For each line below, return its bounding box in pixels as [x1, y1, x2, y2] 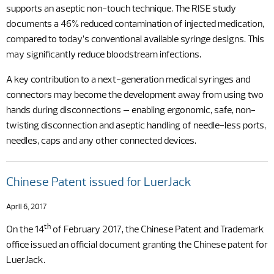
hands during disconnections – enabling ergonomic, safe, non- [6, 106, 256, 116]
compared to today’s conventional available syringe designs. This [6, 35, 264, 45]
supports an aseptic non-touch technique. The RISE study [6, 4, 236, 14]
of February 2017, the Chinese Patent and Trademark [51, 225, 264, 235]
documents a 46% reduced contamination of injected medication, [6, 20, 264, 29]
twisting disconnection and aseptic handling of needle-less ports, [6, 121, 266, 131]
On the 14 [6, 225, 44, 235]
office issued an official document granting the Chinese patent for [6, 240, 268, 250]
